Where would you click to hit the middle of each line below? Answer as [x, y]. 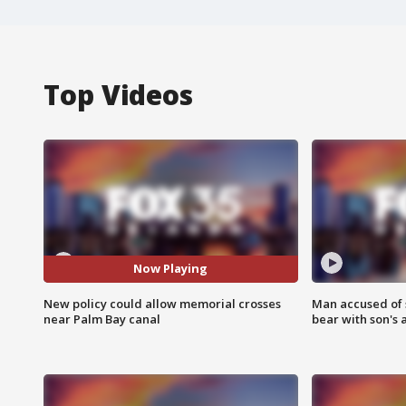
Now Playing [171, 269]
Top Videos [118, 94]
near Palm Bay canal [102, 319]
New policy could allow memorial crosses [162, 303]
